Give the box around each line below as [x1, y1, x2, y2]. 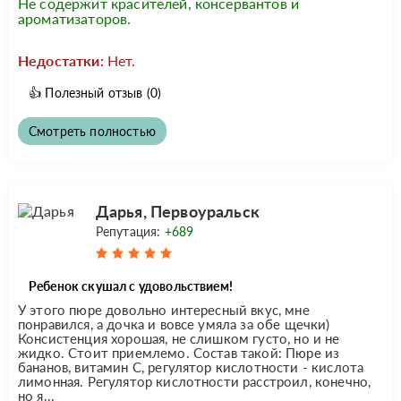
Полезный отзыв [45, 84, 143, 100]
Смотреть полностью [29, 123, 156, 139]
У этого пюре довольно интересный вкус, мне [18, 301, 310, 318]
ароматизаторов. [18, 9, 132, 27]
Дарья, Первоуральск [95, 200, 260, 221]
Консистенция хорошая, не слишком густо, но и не [18, 329, 340, 346]
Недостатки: [18, 51, 104, 69]
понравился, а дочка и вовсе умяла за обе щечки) [18, 315, 330, 332]
